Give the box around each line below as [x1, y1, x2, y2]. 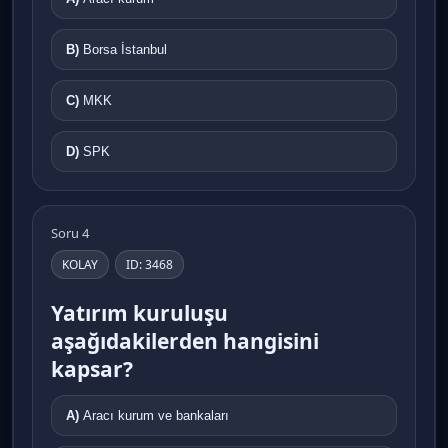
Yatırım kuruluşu [51, 298, 228, 327]
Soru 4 [51, 223, 89, 242]
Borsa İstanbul [83, 41, 167, 57]
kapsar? [51, 354, 133, 383]
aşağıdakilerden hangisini [51, 326, 319, 355]
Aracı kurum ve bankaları [83, 407, 229, 423]
